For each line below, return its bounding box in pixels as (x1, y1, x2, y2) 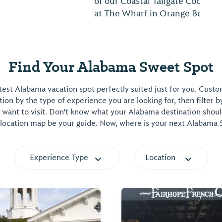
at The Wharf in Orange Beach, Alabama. (22, 8, 187, 19)
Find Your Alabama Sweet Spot (8, 56, 214, 77)
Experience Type (30, 153, 88, 163)
